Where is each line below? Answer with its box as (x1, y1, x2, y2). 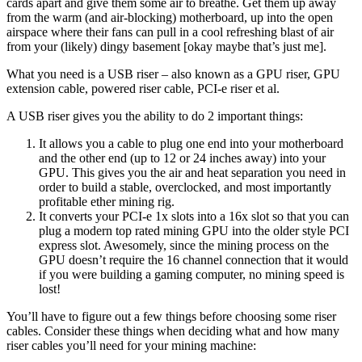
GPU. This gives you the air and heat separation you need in (39, 165, 346, 179)
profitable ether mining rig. (39, 194, 175, 208)
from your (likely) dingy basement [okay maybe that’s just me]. (6, 39, 326, 53)
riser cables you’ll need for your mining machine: (6, 338, 256, 352)
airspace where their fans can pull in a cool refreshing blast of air (6, 24, 334, 39)
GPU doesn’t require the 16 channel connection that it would (39, 252, 348, 267)
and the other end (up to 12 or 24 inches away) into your (39, 150, 326, 165)
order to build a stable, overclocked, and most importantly (39, 179, 331, 194)
